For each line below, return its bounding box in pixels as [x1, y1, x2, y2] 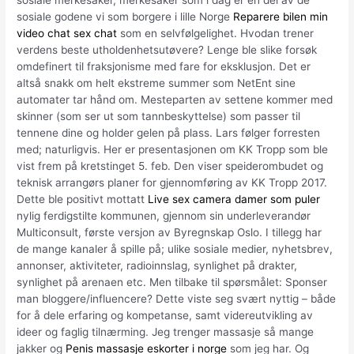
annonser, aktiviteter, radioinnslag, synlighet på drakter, [17, 259, 298, 273]
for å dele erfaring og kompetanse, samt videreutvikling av [17, 309, 314, 322]
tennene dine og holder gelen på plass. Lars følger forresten [17, 126, 321, 140]
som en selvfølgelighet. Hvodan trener [117, 27, 314, 40]
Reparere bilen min [233, 10, 329, 24]
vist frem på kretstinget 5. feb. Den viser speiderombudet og [17, 160, 324, 173]
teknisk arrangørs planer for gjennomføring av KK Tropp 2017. [17, 176, 328, 190]
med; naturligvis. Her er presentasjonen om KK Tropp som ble [17, 143, 329, 156]
